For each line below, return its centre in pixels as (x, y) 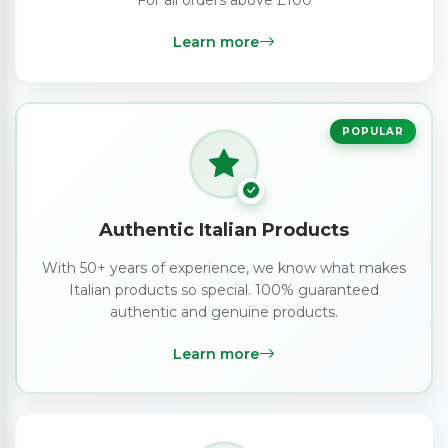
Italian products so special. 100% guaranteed (224, 289)
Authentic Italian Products (224, 229)
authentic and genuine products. (224, 311)
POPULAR (373, 131)
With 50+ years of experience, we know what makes (224, 267)
